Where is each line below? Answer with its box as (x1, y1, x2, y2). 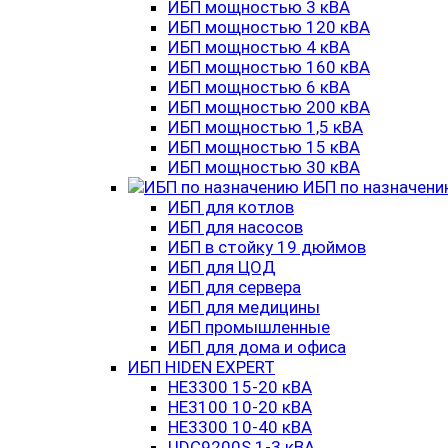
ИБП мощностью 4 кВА (168, 37, 350, 57)
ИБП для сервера (168, 277, 301, 297)
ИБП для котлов (168, 197, 294, 217)
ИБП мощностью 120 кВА (168, 17, 370, 37)
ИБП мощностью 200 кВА (168, 97, 370, 117)
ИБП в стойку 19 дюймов (168, 237, 366, 257)
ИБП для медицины (168, 297, 320, 317)
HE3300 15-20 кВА (168, 377, 312, 397)
